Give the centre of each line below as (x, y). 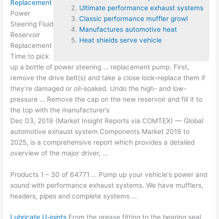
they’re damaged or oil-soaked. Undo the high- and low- (99, 88)
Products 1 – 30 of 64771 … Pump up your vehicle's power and (109, 174)
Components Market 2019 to (144, 131)
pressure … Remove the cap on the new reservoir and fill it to (107, 99)
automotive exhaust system (54, 131)
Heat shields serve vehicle (120, 40)
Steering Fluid (32, 24)
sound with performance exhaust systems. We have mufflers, (107, 185)
